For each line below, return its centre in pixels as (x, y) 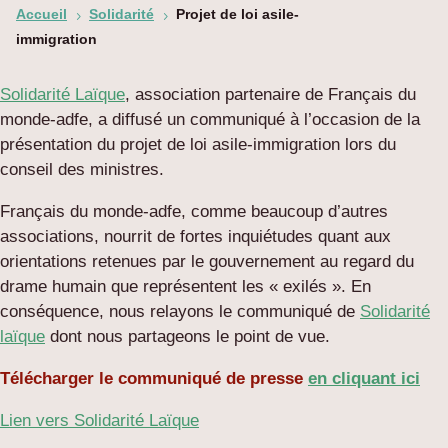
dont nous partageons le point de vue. (187, 337)
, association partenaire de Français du (270, 95)
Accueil (41, 14)
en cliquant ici (364, 379)
